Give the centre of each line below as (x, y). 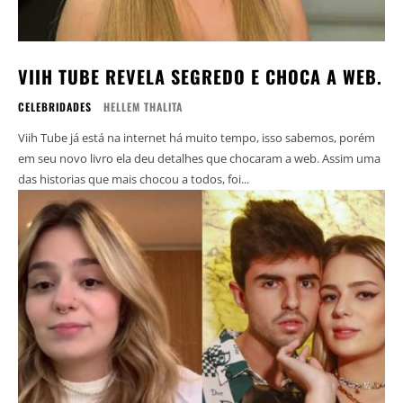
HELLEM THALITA (143, 107)
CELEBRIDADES (55, 107)
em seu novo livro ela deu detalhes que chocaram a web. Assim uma (170, 159)
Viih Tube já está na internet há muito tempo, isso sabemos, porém (197, 138)
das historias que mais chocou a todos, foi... (134, 179)
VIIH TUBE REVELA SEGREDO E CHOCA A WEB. (200, 77)
